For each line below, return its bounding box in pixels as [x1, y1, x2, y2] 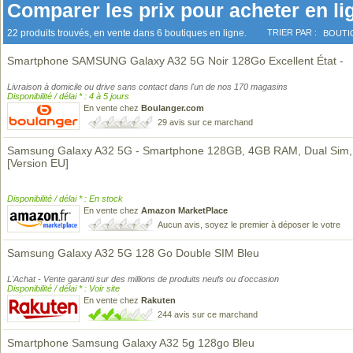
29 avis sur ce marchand [158, 117, 253, 127]
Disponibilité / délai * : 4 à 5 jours [7, 91, 129, 101]
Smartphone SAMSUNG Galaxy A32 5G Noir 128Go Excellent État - [7, 54, 344, 67]
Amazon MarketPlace [141, 206, 228, 215]
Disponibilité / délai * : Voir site [7, 284, 120, 293]
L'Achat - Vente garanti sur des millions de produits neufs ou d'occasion [7, 274, 279, 284]
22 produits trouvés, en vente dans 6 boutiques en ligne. [7, 28, 247, 39]
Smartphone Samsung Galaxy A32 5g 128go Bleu [7, 336, 255, 349]
